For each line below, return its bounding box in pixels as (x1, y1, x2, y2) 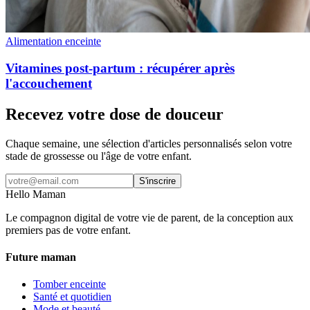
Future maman (6, 250, 76, 263)
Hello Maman (6, 188, 66, 200)
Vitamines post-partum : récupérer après (6, 60, 235, 75)
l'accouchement (6, 75, 92, 91)
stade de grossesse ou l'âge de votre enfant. (6, 149, 192, 162)
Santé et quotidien (33, 291, 111, 303)
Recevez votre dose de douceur (6, 104, 224, 123)
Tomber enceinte (33, 278, 106, 291)
